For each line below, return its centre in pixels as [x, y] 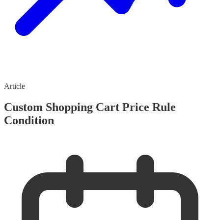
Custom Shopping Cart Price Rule [90, 107]
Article [14, 86]
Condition [29, 121]
